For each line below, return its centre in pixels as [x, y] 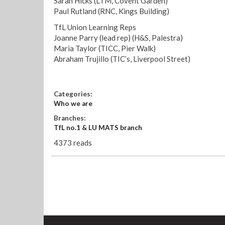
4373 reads [73, 142]
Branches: [71, 118]
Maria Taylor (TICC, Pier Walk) [105, 48]
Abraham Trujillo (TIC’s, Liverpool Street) [122, 59]
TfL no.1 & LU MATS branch [98, 127]
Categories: [74, 94]
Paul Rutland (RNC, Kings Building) [111, 11]
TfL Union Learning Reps [95, 27]
